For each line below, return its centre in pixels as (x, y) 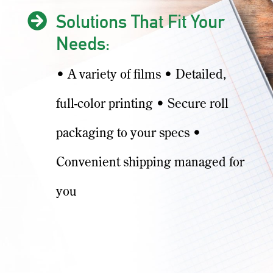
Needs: (83, 43)
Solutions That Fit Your (140, 21)
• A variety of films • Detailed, (141, 75)
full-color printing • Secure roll (142, 104)
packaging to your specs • (129, 133)
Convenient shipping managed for (150, 163)
